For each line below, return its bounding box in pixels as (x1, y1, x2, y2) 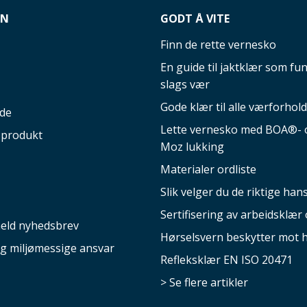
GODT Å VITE (160, 11, 230, 26)
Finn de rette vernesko (160, 37, 276, 52)
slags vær (160, 77, 210, 92)
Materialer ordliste (160, 162, 256, 177)
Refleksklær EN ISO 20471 (160, 252, 293, 267)
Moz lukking (160, 139, 224, 154)
